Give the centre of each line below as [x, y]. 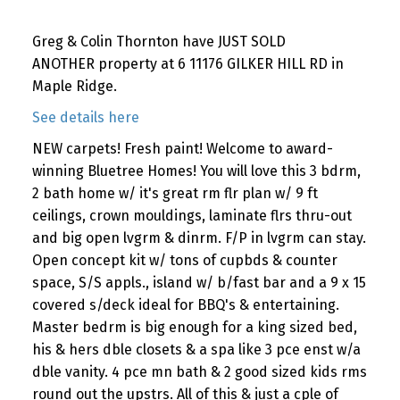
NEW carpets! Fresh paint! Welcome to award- [182, 148]
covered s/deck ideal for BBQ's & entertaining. [185, 304]
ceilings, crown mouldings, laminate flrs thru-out [192, 215]
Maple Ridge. [74, 86]
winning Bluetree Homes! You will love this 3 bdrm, [196, 171]
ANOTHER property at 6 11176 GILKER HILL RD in [187, 63]
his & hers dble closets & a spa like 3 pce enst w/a [196, 349]
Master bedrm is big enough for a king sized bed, [194, 327]
